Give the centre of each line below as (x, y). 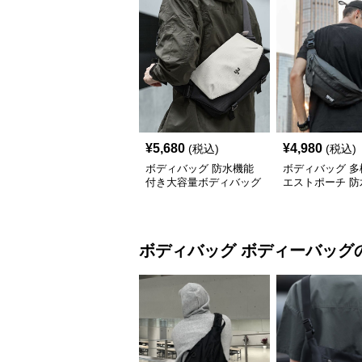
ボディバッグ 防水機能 (200, 169)
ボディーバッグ (297, 251)
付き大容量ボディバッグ (203, 183)
